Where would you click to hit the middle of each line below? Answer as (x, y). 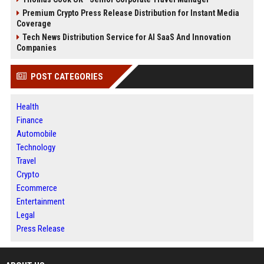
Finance (29, 120)
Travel (26, 161)
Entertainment (40, 202)
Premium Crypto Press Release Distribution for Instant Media (131, 13)
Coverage (34, 24)
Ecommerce (37, 188)
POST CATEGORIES (67, 77)
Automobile (36, 134)
